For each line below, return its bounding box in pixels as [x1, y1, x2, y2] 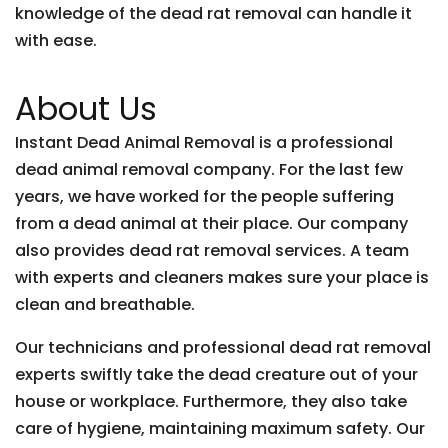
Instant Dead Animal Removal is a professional [15, 131, 393, 154]
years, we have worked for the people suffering [15, 185, 394, 208]
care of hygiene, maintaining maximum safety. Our [15, 417, 425, 440]
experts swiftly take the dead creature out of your [15, 363, 418, 386]
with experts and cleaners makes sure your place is [15, 266, 429, 289]
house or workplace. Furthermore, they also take [15, 390, 407, 413]
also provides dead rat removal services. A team [15, 239, 409, 262]
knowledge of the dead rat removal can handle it [15, 2, 412, 25]
